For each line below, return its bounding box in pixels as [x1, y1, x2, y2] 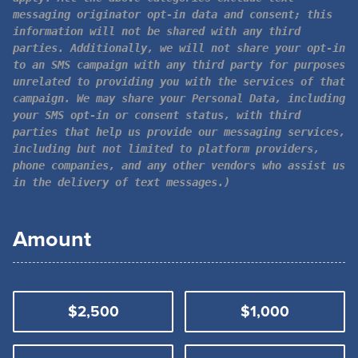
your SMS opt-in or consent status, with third [13, 108, 300, 121]
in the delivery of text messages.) [13, 175, 230, 189]
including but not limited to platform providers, [13, 141, 320, 155]
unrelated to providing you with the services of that [13, 74, 345, 88]
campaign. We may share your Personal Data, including [13, 91, 345, 105]
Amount [13, 225, 91, 253]
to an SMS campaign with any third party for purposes [13, 58, 345, 71]
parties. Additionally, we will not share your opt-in [13, 41, 345, 54]
